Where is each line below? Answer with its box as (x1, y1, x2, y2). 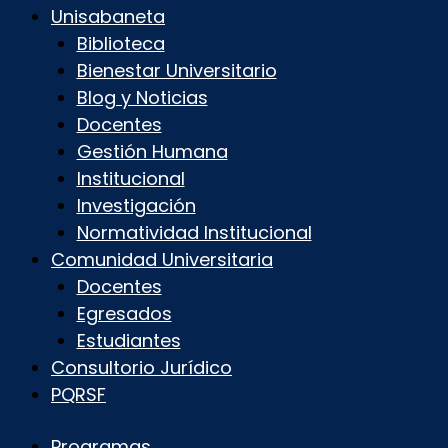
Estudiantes (76, 327, 181, 353)
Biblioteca (76, 30, 165, 56)
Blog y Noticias (76, 84, 208, 110)
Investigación (76, 192, 196, 218)
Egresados (76, 300, 172, 326)
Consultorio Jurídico (51, 354, 232, 380)
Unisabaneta (51, 3, 165, 29)
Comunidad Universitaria (51, 246, 273, 272)
